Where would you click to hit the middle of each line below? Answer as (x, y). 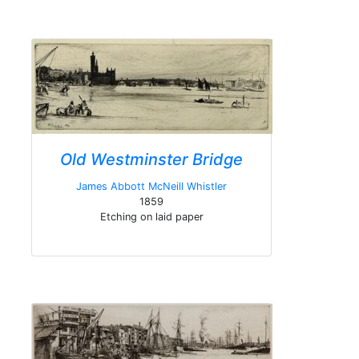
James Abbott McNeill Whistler (151, 186)
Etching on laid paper (151, 217)
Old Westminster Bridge (151, 159)
